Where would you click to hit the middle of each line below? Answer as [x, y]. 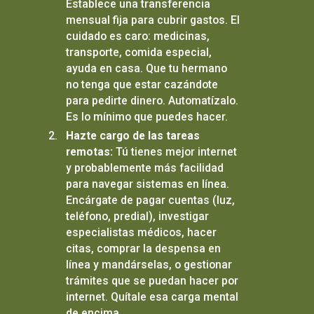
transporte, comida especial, [138, 53]
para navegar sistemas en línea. [147, 184]
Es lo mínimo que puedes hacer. [146, 117]
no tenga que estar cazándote [142, 85]
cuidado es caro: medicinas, [137, 36]
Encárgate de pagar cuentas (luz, [150, 200]
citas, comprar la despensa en [143, 249]
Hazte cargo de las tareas [132, 136]
